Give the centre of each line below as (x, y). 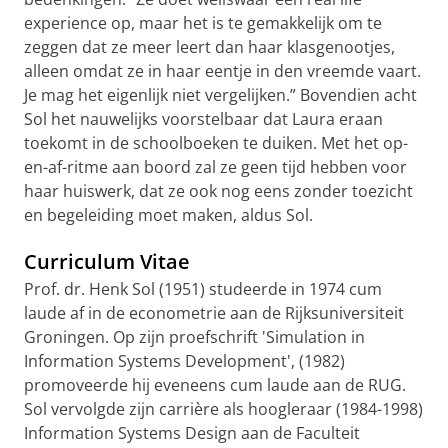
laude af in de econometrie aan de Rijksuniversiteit (214, 313)
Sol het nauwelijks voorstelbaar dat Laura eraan (203, 119)
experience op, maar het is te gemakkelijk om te (203, 23)
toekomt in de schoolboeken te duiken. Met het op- (216, 143)
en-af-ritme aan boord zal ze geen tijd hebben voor (215, 167)
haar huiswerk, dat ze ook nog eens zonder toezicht (218, 191)
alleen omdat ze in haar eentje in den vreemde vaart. (222, 71)
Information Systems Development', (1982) (184, 361)
